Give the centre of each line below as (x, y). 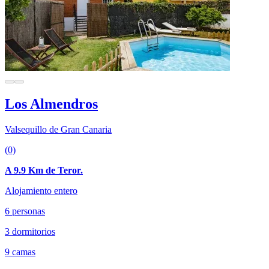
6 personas (25, 211)
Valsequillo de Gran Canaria (58, 129)
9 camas (20, 252)
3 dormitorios (30, 231)
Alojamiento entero (41, 190)
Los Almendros (51, 104)
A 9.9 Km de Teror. (44, 170)
